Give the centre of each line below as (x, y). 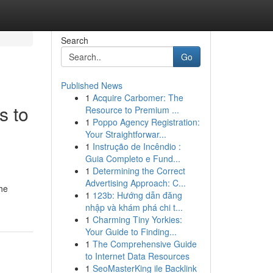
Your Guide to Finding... (131, 232)
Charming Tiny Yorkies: (137, 219)
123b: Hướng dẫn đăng (137, 195)
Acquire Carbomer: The (138, 97)
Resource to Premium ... (132, 110)
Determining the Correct (139, 171)
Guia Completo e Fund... (133, 158)
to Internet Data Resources (137, 256)
